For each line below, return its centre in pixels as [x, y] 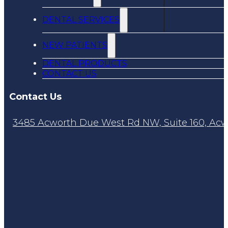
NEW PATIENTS [75, 45]
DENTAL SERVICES [81, 19]
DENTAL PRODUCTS [85, 63]
